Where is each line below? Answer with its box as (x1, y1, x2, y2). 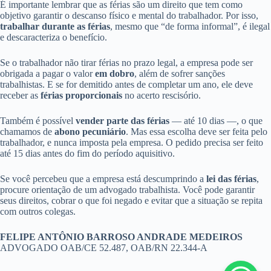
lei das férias (206, 174, 256, 184)
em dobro (95, 68, 134, 79)
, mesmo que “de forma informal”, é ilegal (110, 21, 270, 31)
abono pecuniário (54, 126, 126, 137)
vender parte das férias (76, 116, 169, 126)
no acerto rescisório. (122, 90, 201, 100)
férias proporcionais (41, 90, 122, 100)
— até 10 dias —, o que (169, 116, 263, 126)
